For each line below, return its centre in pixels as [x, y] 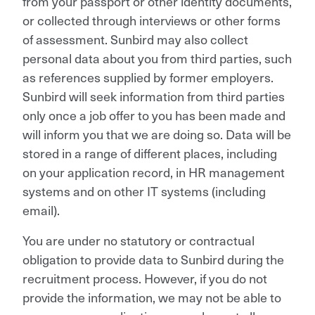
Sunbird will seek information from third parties [154, 96]
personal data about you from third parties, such [157, 58]
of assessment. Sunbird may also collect [135, 39]
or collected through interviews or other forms [152, 20]
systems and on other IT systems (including [144, 191]
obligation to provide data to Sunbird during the [153, 259]
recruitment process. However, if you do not [145, 278]
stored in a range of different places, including [150, 153]
